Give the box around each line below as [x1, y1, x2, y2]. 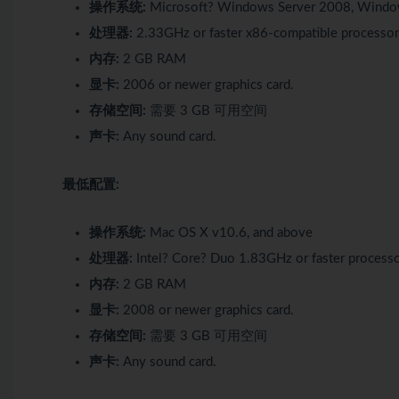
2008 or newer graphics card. [119, 303, 294, 317]
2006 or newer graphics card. [119, 77, 294, 92]
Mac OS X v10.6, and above [146, 225, 313, 240]
